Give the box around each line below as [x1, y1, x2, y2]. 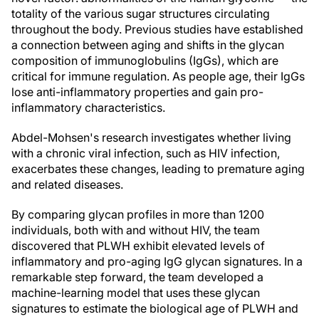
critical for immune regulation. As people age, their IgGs [11, 69, 305, 83]
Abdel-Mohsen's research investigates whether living [11, 130, 291, 145]
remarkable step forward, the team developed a [11, 270, 263, 284]
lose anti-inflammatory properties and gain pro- [11, 85, 263, 99]
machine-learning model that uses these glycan [11, 286, 260, 300]
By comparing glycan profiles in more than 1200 [11, 207, 264, 221]
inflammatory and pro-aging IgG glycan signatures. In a [11, 254, 303, 268]
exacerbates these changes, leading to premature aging [11, 162, 305, 176]
